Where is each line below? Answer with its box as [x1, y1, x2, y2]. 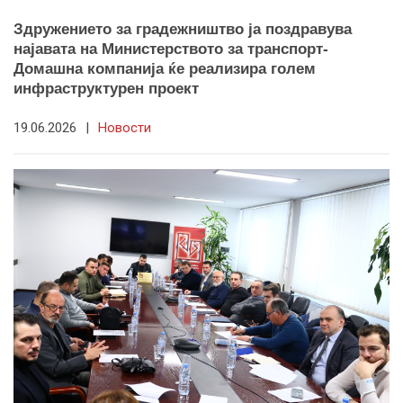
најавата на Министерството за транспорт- [13, 40, 328, 58]
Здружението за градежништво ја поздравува [13, 20, 352, 38]
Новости [98, 119, 151, 136]
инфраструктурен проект [13, 79, 199, 97]
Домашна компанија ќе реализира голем [13, 59, 316, 77]
